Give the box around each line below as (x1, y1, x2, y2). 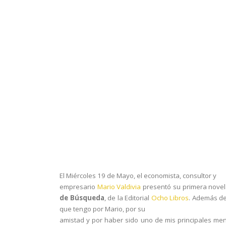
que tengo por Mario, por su (60, 204, 145, 213)
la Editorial (117, 193, 150, 202)
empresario (60, 182, 97, 191)
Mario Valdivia (97, 182, 141, 191)
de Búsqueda (60, 193, 104, 202)
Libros (167, 193, 189, 202)
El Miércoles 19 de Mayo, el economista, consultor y (60, 171, 216, 180)
